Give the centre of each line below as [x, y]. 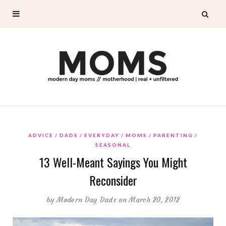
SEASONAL [113, 145]
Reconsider [113, 180]
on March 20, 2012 [149, 200]
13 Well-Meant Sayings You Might [113, 162]
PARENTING [173, 135]
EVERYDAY [102, 135]
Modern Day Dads [87, 200]
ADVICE [41, 135]
